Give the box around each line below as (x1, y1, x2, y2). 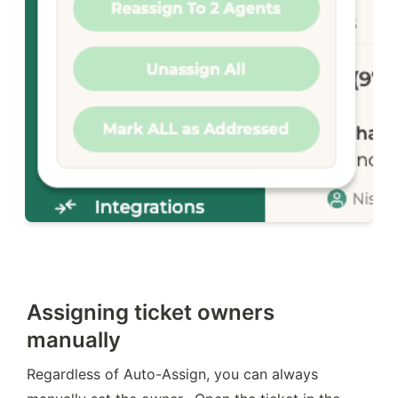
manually (27, 326, 121, 353)
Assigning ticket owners (27, 298, 275, 325)
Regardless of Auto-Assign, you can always (27, 364, 318, 383)
